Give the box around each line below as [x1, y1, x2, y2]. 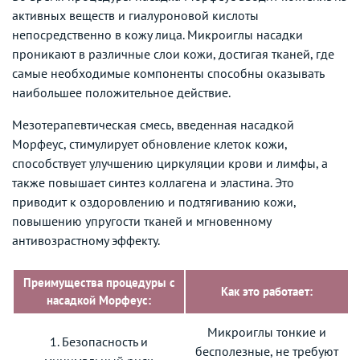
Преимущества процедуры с [22, 274, 175, 290]
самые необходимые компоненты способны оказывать [12, 64, 324, 81]
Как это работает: [221, 283, 313, 299]
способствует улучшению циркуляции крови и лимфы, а [12, 154, 328, 171]
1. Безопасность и [50, 333, 148, 350]
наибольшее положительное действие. [12, 84, 231, 100]
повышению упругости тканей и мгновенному [12, 212, 271, 229]
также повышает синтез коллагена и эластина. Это [12, 174, 294, 190]
